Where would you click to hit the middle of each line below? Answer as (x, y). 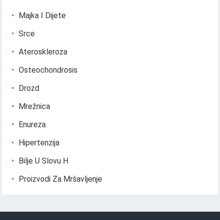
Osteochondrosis (48, 70)
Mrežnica (35, 106)
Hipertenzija (39, 142)
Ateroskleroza (43, 52)
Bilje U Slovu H (44, 161)
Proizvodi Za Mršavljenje (61, 179)
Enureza (32, 124)
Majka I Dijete (42, 15)
